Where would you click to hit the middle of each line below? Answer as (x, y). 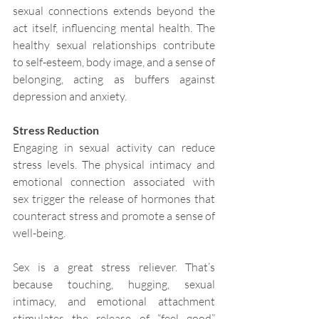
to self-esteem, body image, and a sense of (114, 62)
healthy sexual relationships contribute (114, 45)
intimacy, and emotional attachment (114, 302)
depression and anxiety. (70, 96)
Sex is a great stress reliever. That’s (114, 267)
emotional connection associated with (114, 182)
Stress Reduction (56, 130)
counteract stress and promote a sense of (114, 216)
